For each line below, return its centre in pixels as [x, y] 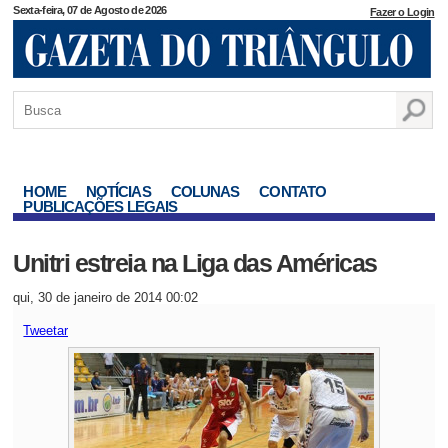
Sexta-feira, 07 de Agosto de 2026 [90, 10]
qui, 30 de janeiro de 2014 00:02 [106, 297]
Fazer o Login [402, 12]
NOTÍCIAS [118, 191]
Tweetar [46, 330]
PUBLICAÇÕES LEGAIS [100, 206]
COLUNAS [205, 191]
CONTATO [293, 191]
